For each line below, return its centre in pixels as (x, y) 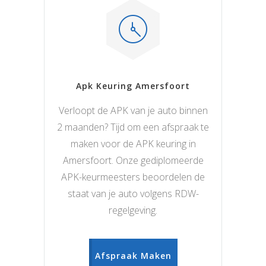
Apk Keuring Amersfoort (133, 86)
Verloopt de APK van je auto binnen (133, 111)
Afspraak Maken (133, 256)
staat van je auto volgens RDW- (133, 194)
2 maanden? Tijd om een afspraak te (133, 127)
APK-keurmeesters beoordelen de (133, 177)
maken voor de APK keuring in (133, 144)
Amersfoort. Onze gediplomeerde (133, 161)
